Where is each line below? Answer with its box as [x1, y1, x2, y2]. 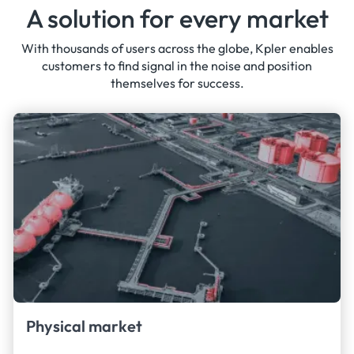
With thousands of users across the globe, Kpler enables [21, 40, 333, 56]
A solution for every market [25, 2, 329, 34]
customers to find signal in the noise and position [42, 57, 312, 73]
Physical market [25, 316, 142, 337]
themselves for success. [110, 74, 244, 91]
